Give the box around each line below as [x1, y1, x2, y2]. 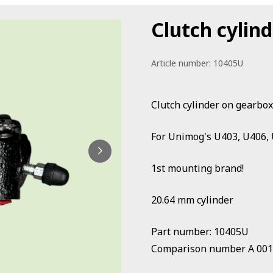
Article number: [151, 57, 211, 69]
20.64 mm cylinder [151, 193, 233, 207]
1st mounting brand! [151, 161, 244, 175]
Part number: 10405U [151, 225, 249, 238]
